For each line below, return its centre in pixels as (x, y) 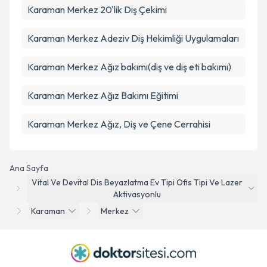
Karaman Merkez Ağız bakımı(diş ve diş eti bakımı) (129, 67)
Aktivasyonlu (137, 194)
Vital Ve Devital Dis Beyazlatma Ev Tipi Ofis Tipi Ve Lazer (137, 182)
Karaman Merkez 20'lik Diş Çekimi (97, 10)
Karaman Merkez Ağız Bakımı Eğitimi (103, 95)
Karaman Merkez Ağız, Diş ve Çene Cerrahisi (119, 124)
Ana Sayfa (29, 168)
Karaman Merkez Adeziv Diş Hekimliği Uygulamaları (133, 38)
